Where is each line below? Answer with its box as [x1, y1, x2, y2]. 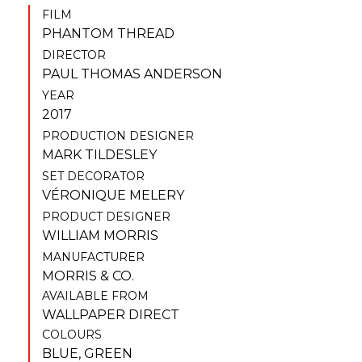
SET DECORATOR [42, 168, 145, 183]
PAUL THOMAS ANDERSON [42, 65, 222, 82]
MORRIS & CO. [42, 267, 134, 284]
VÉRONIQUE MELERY [42, 187, 184, 203]
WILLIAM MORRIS [42, 227, 158, 243]
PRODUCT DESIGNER [42, 208, 170, 224]
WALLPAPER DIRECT [42, 306, 179, 322]
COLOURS [42, 326, 102, 342]
